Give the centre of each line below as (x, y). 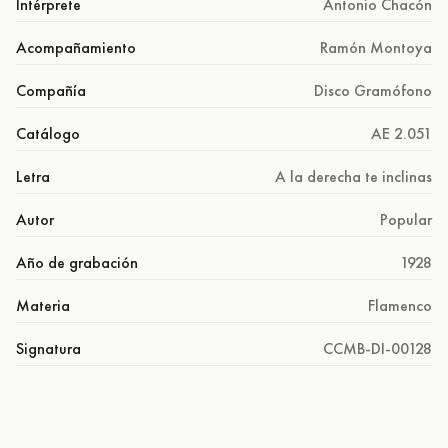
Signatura (48, 348)
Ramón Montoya (376, 47)
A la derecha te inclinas (353, 176)
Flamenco (400, 305)
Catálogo (48, 133)
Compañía (51, 90)
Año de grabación (77, 262)
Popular (406, 219)
